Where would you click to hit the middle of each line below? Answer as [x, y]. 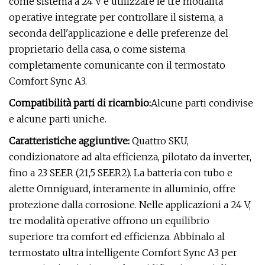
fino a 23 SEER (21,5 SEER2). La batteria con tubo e [121, 173]
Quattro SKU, [159, 141]
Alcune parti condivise [202, 103]
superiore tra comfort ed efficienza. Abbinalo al [117, 237]
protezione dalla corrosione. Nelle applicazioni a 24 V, [130, 205]
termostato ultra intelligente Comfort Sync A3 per [123, 253]
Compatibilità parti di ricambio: [80, 103]
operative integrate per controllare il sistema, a [116, 17]
